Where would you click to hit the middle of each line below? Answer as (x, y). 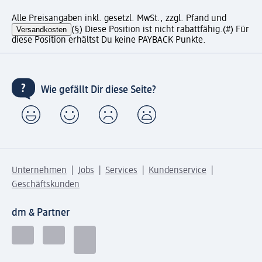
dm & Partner (41, 213)
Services (121, 171)
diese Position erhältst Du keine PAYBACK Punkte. (109, 41)
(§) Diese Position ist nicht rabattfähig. (147, 30)
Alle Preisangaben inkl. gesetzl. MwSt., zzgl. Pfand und (119, 19)
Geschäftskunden (46, 185)
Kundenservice (177, 171)
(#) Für (236, 30)
